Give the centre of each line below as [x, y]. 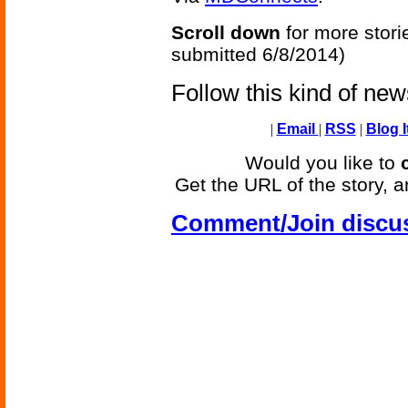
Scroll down [226, 33]
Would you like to [323, 163]
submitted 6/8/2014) [258, 55]
